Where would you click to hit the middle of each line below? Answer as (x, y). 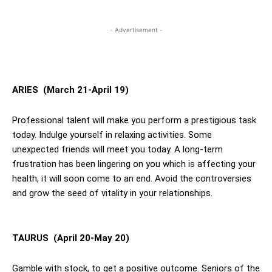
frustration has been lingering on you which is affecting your (134, 164)
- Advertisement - (136, 30)
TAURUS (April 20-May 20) (71, 238)
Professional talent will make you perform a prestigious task (134, 121)
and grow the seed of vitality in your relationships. (112, 193)
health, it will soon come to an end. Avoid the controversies (132, 179)
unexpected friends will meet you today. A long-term (117, 150)
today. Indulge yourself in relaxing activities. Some (112, 135)
